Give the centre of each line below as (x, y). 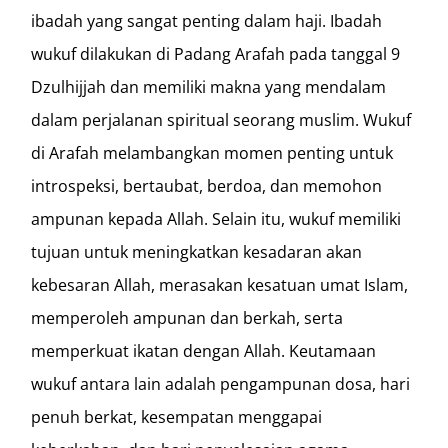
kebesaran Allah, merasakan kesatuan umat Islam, (220, 284)
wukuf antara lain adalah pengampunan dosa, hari (221, 383)
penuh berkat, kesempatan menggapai (177, 416)
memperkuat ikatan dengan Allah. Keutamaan (204, 350)
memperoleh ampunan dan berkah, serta (187, 317)
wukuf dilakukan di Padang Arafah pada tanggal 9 (216, 53)
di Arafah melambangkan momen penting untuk (212, 152)
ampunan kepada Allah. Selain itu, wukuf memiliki (216, 218)
